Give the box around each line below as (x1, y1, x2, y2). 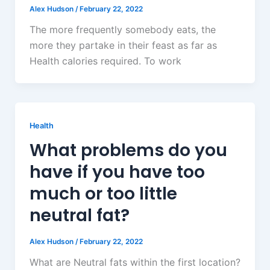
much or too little (29, 182, 177, 206)
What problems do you (29, 139, 227, 163)
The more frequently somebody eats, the (29, 23, 216, 36)
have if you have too (29, 160, 205, 184)
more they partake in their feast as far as (29, 39, 217, 51)
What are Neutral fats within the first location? (29, 256, 240, 268)
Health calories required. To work (29, 54, 181, 67)
